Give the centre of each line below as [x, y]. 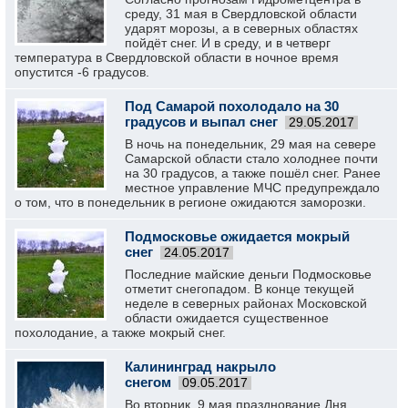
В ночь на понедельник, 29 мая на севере [250, 144]
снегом [148, 382]
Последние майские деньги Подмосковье [248, 274]
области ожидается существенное [227, 318]
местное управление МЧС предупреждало [252, 188]
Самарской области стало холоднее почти [251, 158]
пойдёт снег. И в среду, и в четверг [228, 43]
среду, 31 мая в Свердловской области [241, 14]
